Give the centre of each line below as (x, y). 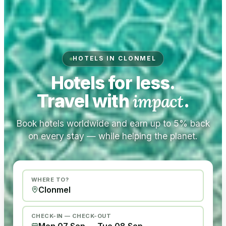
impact (158, 101)
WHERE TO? (50, 180)
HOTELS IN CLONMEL (115, 59)
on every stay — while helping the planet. (113, 136)
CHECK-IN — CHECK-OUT (71, 216)
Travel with (83, 101)
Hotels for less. (113, 83)
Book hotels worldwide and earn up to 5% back (113, 123)
